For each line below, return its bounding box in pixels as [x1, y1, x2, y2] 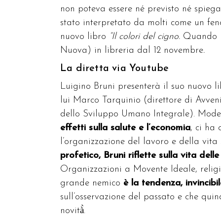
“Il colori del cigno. [109, 32, 180, 42]
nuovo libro [60, 32, 109, 42]
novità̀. [60, 206, 85, 216]
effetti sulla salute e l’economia [60, 123, 190, 133]
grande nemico [60, 179, 120, 188]
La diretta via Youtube [60, 64, 169, 74]
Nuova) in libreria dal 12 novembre [60, 46, 203, 56]
